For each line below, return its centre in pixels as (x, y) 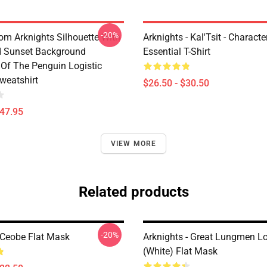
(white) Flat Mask (180, 251)
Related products (133, 192)
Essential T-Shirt (177, 52)
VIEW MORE (133, 144)
